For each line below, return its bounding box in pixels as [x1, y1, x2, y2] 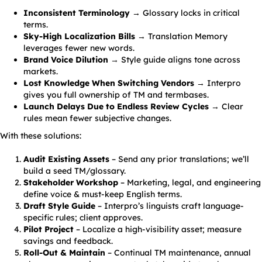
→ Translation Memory [135, 31, 227, 42]
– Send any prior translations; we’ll [109, 154, 249, 165]
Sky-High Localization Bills [23, 31, 135, 42]
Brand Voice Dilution [23, 54, 108, 65]
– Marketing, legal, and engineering [118, 177, 261, 188]
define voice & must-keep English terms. [23, 189, 182, 200]
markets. [23, 66, 58, 77]
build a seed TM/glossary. [23, 166, 126, 177]
